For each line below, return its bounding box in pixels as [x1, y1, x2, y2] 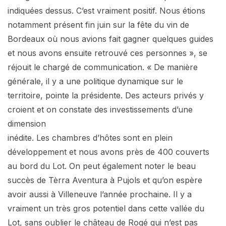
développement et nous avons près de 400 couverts [8, 146, 209, 157]
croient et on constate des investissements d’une [8, 104, 193, 115]
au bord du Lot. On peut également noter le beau [8, 160, 196, 171]
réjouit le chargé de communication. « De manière [8, 62, 198, 72]
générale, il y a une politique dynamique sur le [8, 76, 183, 86]
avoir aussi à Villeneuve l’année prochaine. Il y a [8, 189, 192, 199]
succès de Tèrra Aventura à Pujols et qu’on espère [8, 175, 202, 185]
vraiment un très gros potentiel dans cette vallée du [8, 203, 204, 213]
